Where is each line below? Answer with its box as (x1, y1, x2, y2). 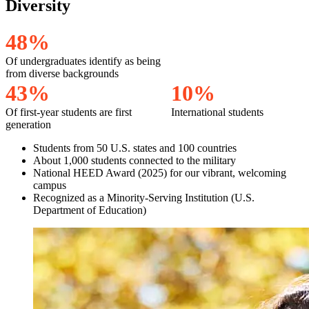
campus (33, 179, 66, 191)
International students (171, 106, 263, 118)
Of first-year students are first (6, 106, 132, 118)
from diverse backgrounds (6, 67, 119, 79)
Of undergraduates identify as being (6, 54, 161, 67)
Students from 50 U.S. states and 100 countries (33, 141, 237, 154)
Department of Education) (33, 203, 146, 216)
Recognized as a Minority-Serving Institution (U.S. (33, 191, 255, 203)
